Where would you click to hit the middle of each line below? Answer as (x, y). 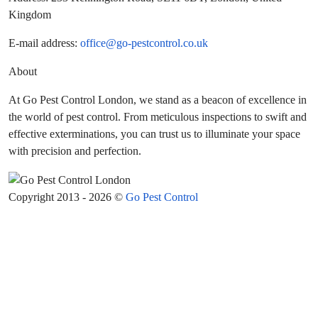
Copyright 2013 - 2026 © (67, 197)
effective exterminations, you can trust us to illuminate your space (154, 134)
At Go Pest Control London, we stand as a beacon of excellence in (158, 100)
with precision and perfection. (75, 151)
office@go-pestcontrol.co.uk (144, 43)
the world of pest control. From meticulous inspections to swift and (158, 117)
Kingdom (30, 15)
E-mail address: (44, 43)
